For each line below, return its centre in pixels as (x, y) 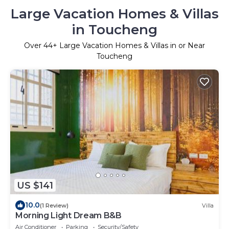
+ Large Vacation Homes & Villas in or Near (129, 45)
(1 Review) (54, 205)
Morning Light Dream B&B (68, 216)
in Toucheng (114, 29)
